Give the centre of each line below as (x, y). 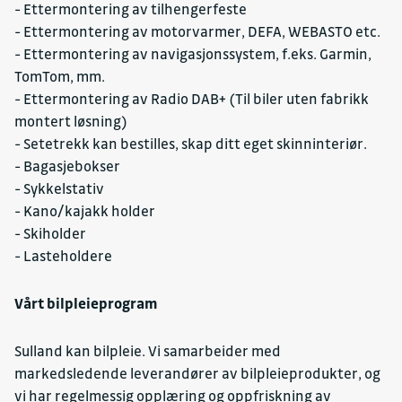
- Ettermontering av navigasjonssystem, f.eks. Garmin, (193, 54)
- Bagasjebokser (67, 166)
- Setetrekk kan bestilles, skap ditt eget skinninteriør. (191, 144)
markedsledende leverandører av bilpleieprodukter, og (197, 374)
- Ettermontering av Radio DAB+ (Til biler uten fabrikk (192, 99)
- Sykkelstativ (59, 189)
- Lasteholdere (63, 256)
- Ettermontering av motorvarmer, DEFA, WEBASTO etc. (197, 32)
